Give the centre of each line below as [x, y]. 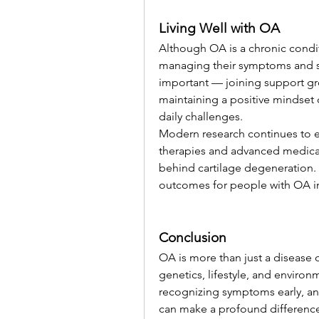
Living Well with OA [219, 28]
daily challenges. [201, 117]
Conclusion [193, 238]
